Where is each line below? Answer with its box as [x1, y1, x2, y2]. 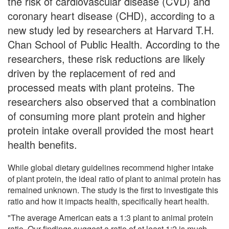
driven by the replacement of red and [8, 65, 175, 80]
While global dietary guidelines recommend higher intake [8, 161, 214, 173]
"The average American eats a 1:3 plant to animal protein [8, 211, 213, 223]
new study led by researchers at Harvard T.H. [8, 22, 214, 37]
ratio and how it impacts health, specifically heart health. [8, 195, 209, 207]
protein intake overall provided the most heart [8, 122, 214, 138]
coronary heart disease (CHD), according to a [8, 8, 215, 23]
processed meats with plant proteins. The [8, 79, 195, 95]
